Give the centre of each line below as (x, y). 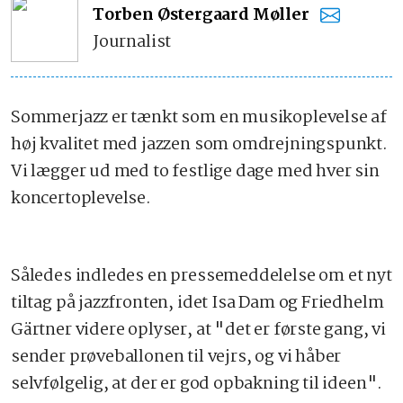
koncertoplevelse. (81, 199)
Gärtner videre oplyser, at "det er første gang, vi (199, 330)
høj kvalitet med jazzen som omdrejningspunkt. (199, 145)
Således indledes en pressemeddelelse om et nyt (201, 276)
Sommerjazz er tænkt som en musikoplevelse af (199, 118)
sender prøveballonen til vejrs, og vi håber (176, 357)
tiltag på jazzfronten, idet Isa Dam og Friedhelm (197, 303)
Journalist (132, 42)
